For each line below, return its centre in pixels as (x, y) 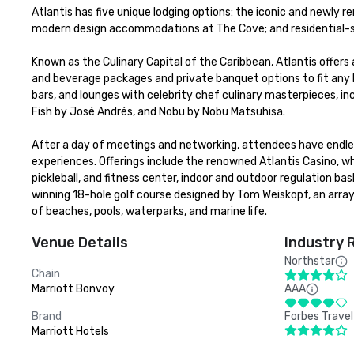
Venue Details (80, 243)
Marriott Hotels (70, 331)
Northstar (310, 261)
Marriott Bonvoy (73, 289)
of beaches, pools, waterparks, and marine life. (149, 211)
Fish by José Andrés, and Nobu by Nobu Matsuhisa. (160, 112)
